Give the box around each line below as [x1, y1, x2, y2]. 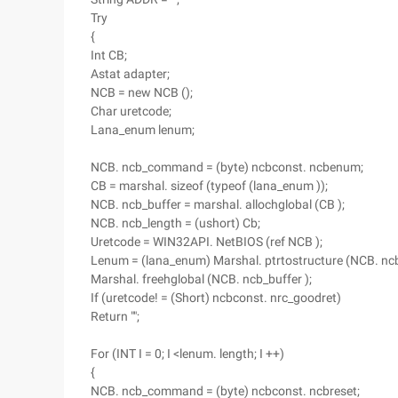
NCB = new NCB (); [91, 85, 193, 99]
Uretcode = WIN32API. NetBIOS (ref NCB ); [91, 235, 322, 249]
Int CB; [91, 48, 127, 62]
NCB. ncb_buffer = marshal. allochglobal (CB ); [91, 197, 345, 211]
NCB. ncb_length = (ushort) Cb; [91, 216, 260, 230]
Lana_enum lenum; [91, 123, 195, 137]
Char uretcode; [91, 104, 171, 118]
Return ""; [91, 309, 139, 323]
